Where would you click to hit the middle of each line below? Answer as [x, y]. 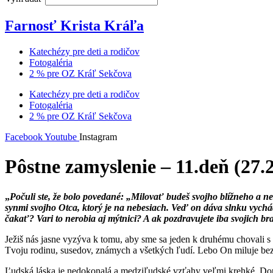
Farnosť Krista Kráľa [74, 25]
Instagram [98, 136]
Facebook [24, 136]
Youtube [61, 136]
